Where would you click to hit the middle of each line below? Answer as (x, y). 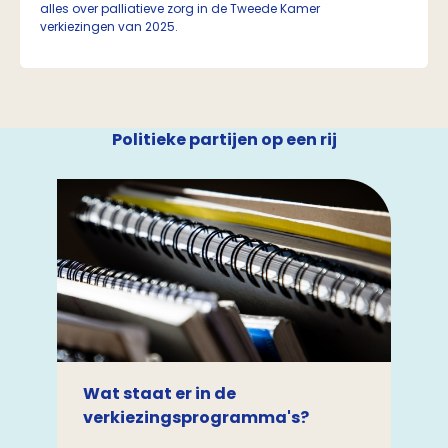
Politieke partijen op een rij (224, 139)
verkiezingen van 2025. (110, 26)
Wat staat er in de (160, 393)
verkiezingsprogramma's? (196, 417)
